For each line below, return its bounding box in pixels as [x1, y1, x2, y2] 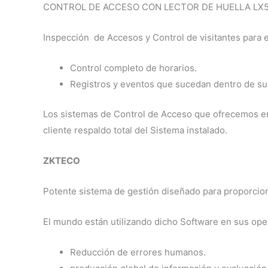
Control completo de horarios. [70, 62, 197, 74]
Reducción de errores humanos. [70, 246, 206, 258]
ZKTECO [43, 154, 80, 166]
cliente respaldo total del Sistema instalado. [43, 124, 227, 136]
